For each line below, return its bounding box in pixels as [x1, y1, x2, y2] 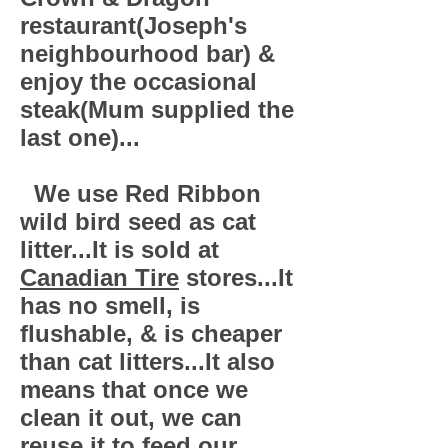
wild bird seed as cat [20, 208, 256, 235]
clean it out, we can [20, 404, 242, 431]
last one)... [20, 124, 140, 151]
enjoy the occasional [20, 68, 257, 95]
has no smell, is [20, 292, 200, 319]
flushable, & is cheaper [20, 320, 282, 347]
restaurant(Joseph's [20, 12, 247, 39]
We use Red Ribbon [20, 180, 261, 207]
